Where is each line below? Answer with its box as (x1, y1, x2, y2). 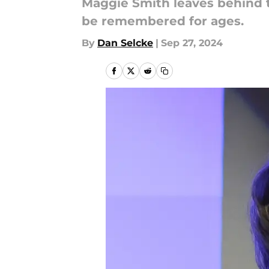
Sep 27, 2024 (161, 37, 223, 49)
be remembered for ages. (82, 14, 244, 28)
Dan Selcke (97, 37, 153, 49)
